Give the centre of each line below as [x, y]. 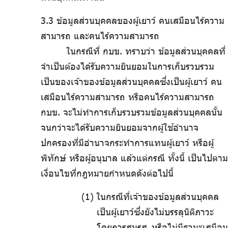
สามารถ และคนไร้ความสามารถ [100, 36]
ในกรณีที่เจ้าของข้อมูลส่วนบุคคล [157, 197]
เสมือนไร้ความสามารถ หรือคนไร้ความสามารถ [127, 97]
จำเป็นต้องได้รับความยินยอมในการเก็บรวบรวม [127, 66]
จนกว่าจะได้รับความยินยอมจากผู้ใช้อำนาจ [120, 127]
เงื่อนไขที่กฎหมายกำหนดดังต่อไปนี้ [107, 173]
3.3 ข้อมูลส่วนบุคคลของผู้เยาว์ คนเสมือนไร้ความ [133, 21]
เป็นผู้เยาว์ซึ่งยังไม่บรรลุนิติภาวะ [155, 212]
